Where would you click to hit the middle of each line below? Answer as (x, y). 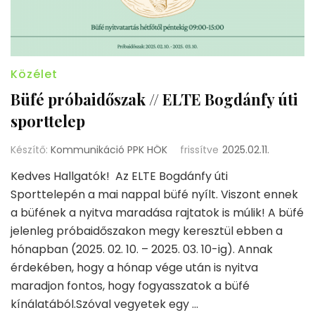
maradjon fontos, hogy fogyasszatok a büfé (130, 285)
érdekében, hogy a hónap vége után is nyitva (134, 267)
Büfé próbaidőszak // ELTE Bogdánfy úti (154, 99)
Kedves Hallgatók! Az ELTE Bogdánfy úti (119, 176)
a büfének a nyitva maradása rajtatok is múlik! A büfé (157, 212)
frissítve (199, 149)
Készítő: (31, 149)
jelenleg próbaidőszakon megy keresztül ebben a (147, 231)
